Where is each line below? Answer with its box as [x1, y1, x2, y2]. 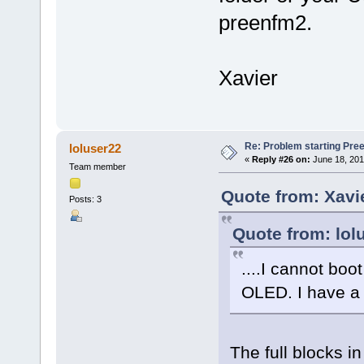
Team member [68, 162, 126, 172]
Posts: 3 [68, 194, 102, 205]
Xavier [218, 65, 278, 90]
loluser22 [69, 141, 122, 156]
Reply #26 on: [251, 154, 310, 165]
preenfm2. [218, 10, 312, 35]
